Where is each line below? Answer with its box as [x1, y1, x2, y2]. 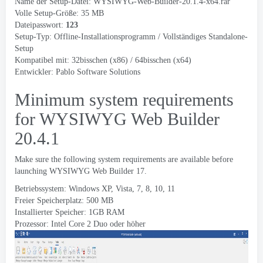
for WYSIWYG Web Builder [15, 109, 220, 129]
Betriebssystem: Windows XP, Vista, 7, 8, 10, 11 [15, 184, 175, 193]
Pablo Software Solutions [56, 68, 140, 76]
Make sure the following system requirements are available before [15, 155, 233, 164]
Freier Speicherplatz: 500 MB [15, 196, 113, 205]
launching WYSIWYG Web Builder [15, 167, 134, 176]
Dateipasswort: [15, 21, 66, 29]
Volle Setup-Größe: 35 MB [15, 9, 104, 18]
